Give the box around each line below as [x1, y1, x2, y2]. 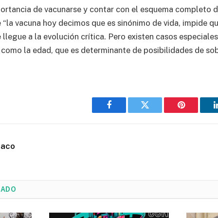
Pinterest [180, 108, 211, 117]
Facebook [108, 108, 143, 117]
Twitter [144, 108, 170, 117]
